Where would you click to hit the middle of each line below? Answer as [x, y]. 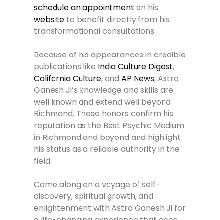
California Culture [68, 78]
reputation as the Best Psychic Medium [109, 125]
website [49, 19]
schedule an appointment [84, 7]
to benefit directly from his [117, 19]
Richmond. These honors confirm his [104, 113]
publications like [66, 66]
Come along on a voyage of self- [97, 184]
